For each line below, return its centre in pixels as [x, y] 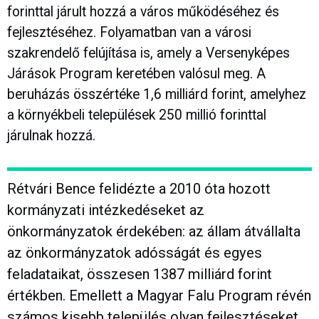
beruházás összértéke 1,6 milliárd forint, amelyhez [157, 94]
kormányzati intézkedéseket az [106, 210]
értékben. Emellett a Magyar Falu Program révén [159, 296]
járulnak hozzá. [51, 135]
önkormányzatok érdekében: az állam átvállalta [154, 232]
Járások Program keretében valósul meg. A [136, 73]
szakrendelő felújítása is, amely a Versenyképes [148, 53]
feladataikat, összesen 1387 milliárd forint [140, 274]
